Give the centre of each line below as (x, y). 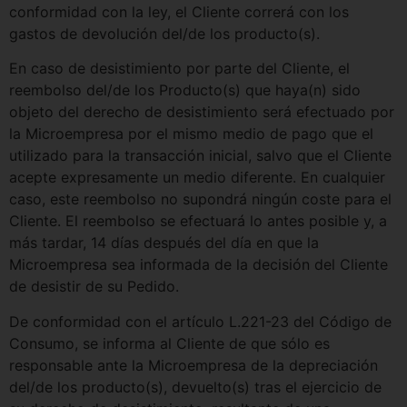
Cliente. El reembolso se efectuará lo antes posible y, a (198, 221)
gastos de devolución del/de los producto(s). (164, 33)
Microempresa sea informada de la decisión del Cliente (199, 265)
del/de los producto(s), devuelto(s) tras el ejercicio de (195, 387)
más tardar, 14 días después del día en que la (164, 243)
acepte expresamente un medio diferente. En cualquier (197, 178)
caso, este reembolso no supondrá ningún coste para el (200, 199)
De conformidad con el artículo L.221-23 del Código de (200, 321)
